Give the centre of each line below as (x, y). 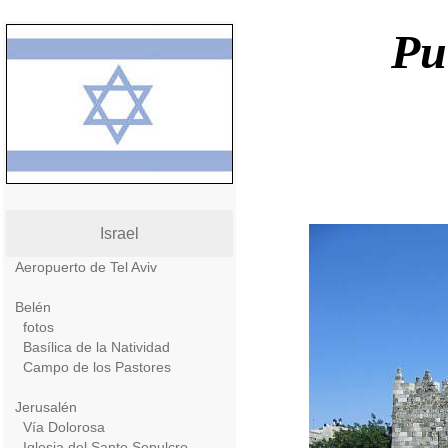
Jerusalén (46, 407)
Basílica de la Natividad (96, 347)
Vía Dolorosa (64, 427)
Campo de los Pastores (97, 367)
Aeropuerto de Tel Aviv (86, 267)
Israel (119, 233)
